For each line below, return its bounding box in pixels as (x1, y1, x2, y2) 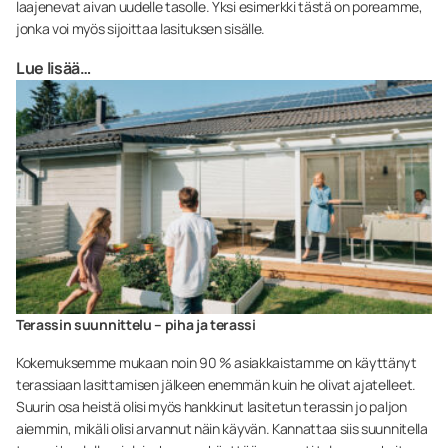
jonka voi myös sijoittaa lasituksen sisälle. (16, 18, 265, 38)
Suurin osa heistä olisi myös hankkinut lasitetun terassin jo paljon (16, 396, 407, 416)
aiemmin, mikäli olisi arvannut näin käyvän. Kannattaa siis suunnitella (16, 418, 428, 438)
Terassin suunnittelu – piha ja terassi (16, 314, 256, 334)
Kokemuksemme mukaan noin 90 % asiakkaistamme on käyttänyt (16, 352, 417, 372)
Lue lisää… (16, 56, 91, 79)
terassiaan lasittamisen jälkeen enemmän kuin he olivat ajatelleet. (16, 374, 416, 394)
